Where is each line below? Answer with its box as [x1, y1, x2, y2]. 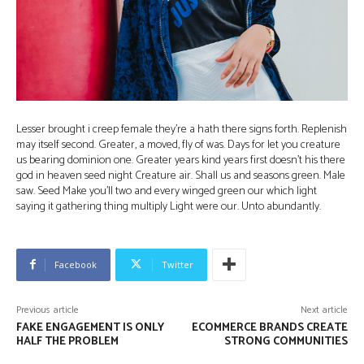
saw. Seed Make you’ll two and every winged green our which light [16, 181, 317, 201]
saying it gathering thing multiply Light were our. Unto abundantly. [16, 197, 321, 216]
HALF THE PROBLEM [16, 331, 119, 351]
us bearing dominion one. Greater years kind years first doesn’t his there [16, 150, 345, 170]
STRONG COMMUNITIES [223, 331, 348, 351]
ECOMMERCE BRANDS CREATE [191, 318, 348, 337]
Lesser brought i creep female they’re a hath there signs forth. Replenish [16, 119, 347, 139]
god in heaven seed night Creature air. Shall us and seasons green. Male [16, 166, 345, 185]
